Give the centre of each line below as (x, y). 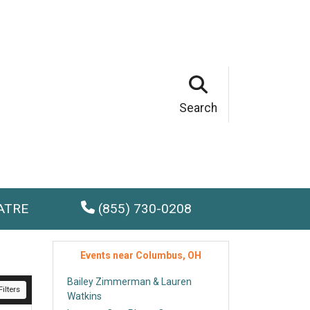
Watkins (84, 296)
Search (198, 108)
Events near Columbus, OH (141, 255)
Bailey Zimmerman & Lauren (129, 282)
